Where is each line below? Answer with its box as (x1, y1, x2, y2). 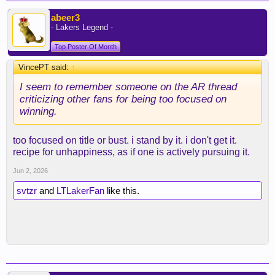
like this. (104, 185, 139, 196)
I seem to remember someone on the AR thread (20, 80, 237, 93)
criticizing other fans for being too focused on (20, 93, 227, 105)
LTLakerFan (56, 185, 104, 196)
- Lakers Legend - (51, 23, 113, 32)
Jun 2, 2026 (13, 167, 48, 174)
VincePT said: (18, 63, 71, 72)
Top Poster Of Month (55, 43, 117, 50)
